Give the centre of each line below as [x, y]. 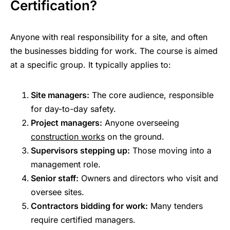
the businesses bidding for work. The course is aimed [114, 51]
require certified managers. [83, 220]
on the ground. [135, 137]
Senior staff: [55, 178]
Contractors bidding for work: [89, 206]
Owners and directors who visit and [148, 178]
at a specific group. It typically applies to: [91, 65]
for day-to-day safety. [73, 109]
